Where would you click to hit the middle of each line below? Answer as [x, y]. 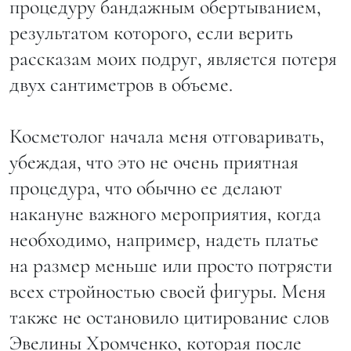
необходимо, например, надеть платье [164, 239]
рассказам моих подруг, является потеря [173, 58]
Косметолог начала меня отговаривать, [167, 136]
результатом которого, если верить [151, 32]
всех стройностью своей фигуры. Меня [168, 291]
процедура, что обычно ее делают [146, 187]
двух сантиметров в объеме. [121, 84]
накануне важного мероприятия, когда [165, 213]
